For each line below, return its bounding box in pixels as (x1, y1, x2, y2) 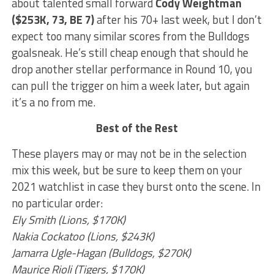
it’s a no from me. (11, 94, 95, 111)
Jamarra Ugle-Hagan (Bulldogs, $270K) (11, 244, 191, 262)
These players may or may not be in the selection (11, 145, 246, 163)
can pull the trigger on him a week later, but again (11, 77, 250, 95)
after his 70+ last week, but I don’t (96, 11, 262, 29)
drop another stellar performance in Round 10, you (11, 61, 252, 78)
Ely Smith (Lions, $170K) (11, 211, 125, 229)
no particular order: (11, 194, 103, 212)
